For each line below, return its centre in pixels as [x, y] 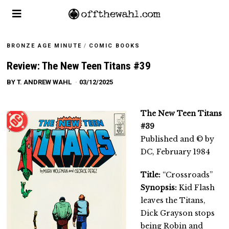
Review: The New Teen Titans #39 [79, 66]
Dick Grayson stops [178, 213]
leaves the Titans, [173, 200]
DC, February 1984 [176, 152]
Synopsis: [159, 187]
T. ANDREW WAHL [44, 82]
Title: [151, 175]
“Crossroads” [187, 175]
